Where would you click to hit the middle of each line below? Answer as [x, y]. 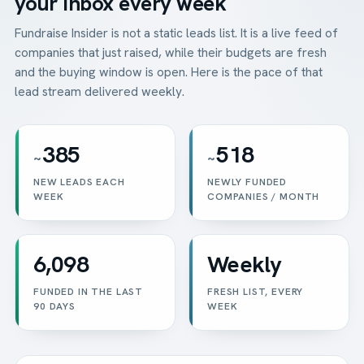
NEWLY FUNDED [247, 182]
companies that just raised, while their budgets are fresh [171, 52]
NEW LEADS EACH [79, 182]
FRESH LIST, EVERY [256, 291]
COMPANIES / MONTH [264, 196]
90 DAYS [54, 306]
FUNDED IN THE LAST [89, 291]
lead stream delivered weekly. [100, 91]
